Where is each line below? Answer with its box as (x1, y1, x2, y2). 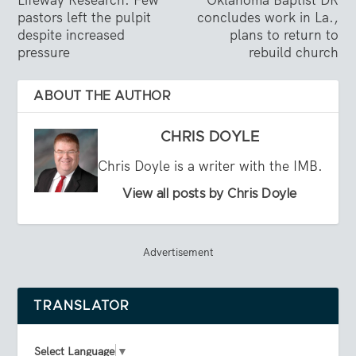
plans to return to (229, 26, 339, 44)
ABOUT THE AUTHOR (33, 90, 172, 103)
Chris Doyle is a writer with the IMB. (97, 157, 323, 176)
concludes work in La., (196, 9, 339, 27)
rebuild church (248, 44, 339, 62)
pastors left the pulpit (17, 9, 152, 27)
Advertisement (142, 245, 214, 260)
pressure (17, 44, 71, 62)
